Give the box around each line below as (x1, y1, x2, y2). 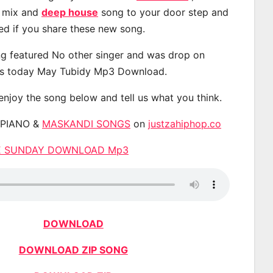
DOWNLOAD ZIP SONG (18, 243, 128, 256)
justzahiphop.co (148, 117, 221, 130)
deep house (41, 5, 98, 18)
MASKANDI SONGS (42, 117, 130, 130)
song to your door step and (98, 5, 229, 18)
